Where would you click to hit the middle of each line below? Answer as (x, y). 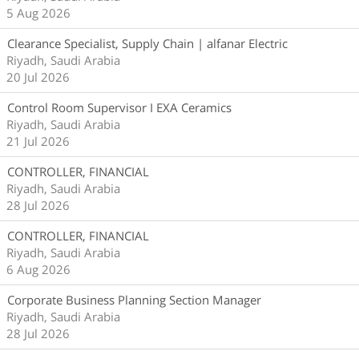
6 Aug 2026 (38, 269)
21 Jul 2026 (38, 141)
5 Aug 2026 (38, 12)
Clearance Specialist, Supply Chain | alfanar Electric (147, 43)
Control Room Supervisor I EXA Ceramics (119, 107)
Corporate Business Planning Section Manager (134, 299)
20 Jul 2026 (38, 77)
